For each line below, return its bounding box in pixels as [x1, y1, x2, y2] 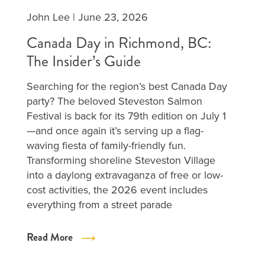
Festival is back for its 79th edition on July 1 [27, 108, 226, 124]
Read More [27, 230, 73, 245]
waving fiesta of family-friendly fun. [27, 138, 186, 153]
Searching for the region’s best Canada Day [27, 79, 227, 94]
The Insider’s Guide [27, 50, 141, 72]
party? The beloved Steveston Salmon [27, 93, 202, 109]
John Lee [27, 9, 70, 25]
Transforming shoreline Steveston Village [27, 153, 215, 168]
